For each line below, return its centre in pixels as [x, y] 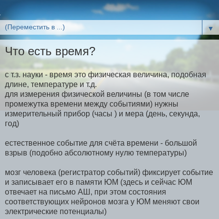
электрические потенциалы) [56, 211]
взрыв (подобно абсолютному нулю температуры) [96, 153]
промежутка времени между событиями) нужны [92, 104]
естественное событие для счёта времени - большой [101, 143]
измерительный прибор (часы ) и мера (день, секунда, [102, 113]
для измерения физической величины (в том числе [97, 94]
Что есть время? [50, 51]
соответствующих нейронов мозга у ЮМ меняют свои [102, 201]
